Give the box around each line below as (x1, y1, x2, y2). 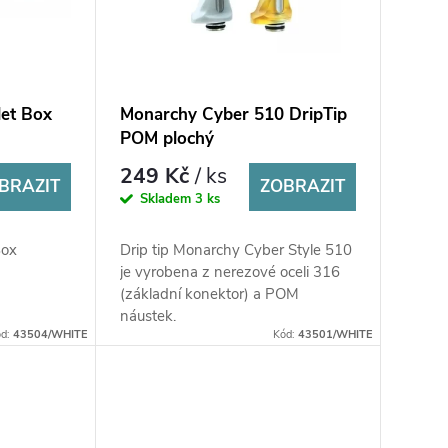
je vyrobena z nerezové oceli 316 (119, 261, 340, 282)
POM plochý (119, 126, 214, 150)
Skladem (139, 190, 195, 209)
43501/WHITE (297, 326, 372, 342)
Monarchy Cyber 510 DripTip (119, 102, 347, 126)
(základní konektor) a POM (119, 283, 299, 304)
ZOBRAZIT (259, 174, 345, 198)
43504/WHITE (12, 326, 87, 342)
